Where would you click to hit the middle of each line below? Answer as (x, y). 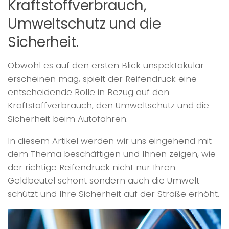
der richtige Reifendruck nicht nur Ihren (91, 167)
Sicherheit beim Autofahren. (68, 119)
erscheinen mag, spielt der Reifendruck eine (102, 79)
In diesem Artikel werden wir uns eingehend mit (110, 140)
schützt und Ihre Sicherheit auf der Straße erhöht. (113, 193)
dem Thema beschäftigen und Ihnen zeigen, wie (112, 154)
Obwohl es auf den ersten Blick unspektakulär (106, 66)
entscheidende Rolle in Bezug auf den (88, 92)
